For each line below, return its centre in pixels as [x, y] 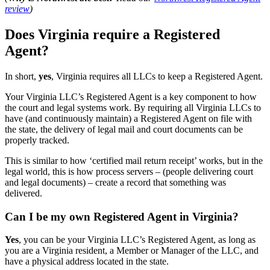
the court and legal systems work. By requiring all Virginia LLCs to [133, 107]
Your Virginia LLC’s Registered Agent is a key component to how [131, 96]
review [17, 9]
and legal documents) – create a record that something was [115, 182]
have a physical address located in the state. [87, 262]
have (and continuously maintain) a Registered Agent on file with [128, 118]
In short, [22, 76]
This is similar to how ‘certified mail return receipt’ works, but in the [134, 160]
